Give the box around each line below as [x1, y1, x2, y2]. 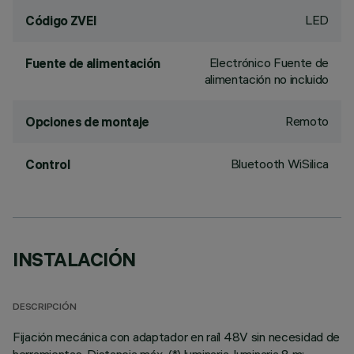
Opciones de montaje [25, 114, 149, 130]
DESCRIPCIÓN [13, 303, 77, 313]
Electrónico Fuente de [209, 55, 329, 70]
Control [25, 156, 70, 172]
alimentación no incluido [204, 71, 329, 87]
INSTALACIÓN [13, 247, 136, 271]
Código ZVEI [25, 13, 97, 28]
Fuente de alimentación [25, 55, 160, 71]
